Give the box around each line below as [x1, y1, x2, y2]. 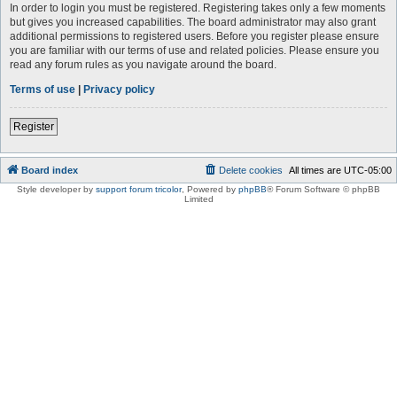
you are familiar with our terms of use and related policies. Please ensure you [10, 43, 379, 57]
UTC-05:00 [344, 164, 392, 175]
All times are [289, 164, 344, 175]
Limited [183, 193, 214, 204]
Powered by [187, 183, 238, 194]
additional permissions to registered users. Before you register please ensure [10, 29, 379, 43]
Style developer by [17, 183, 96, 194]
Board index [21, 164, 78, 175]
